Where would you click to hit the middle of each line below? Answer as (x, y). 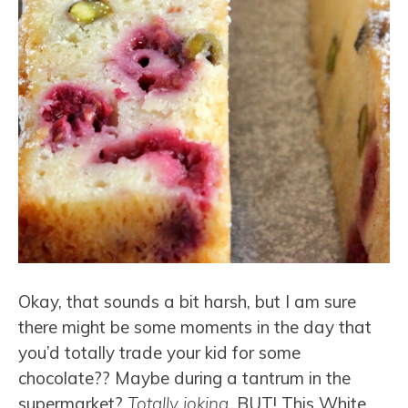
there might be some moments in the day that (195, 327)
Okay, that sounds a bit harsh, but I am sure (187, 302)
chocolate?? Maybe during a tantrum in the (184, 378)
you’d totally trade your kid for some (159, 353)
